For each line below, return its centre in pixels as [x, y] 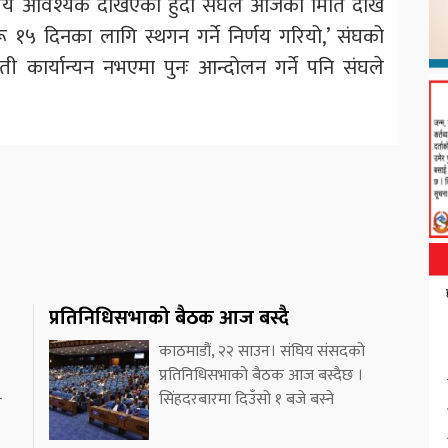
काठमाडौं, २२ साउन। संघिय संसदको [262, 351]
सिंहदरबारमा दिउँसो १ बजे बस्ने [246, 399]
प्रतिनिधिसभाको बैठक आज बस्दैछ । [261, 375]
